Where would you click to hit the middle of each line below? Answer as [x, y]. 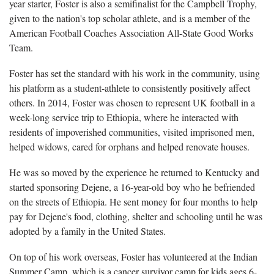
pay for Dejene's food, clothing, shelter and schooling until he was [136, 216]
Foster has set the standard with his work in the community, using [135, 73]
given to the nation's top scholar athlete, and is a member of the [130, 18]
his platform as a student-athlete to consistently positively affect [130, 88]
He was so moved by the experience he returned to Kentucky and [134, 172]
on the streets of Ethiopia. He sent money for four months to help [133, 202]
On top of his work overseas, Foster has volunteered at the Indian [133, 257]
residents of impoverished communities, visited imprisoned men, [132, 132]
